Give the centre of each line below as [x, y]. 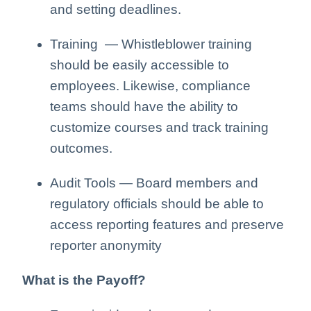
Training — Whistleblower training [151, 44]
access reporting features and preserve [167, 224]
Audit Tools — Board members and [154, 183]
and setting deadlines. [116, 9]
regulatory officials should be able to [157, 203]
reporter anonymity [106, 245]
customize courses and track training [159, 127]
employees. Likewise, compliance [150, 85]
